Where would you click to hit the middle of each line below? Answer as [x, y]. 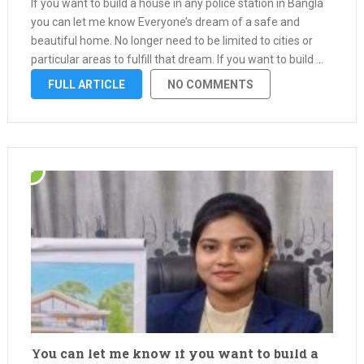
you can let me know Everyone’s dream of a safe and [165, 22]
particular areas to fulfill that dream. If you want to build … [177, 59]
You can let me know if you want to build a [174, 353]
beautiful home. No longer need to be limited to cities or [171, 41]
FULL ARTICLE [86, 84]
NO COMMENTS [210, 84]
